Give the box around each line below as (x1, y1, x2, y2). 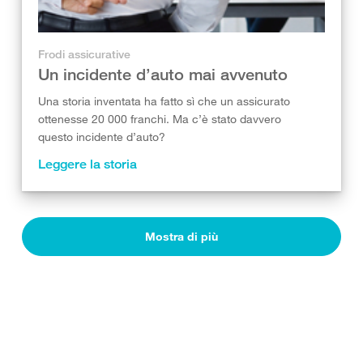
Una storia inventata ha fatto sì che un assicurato (38, 94, 290, 108)
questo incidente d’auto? (38, 130, 165, 143)
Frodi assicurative (38, 47, 130, 61)
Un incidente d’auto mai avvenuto (38, 65, 288, 83)
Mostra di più (145, 229, 218, 243)
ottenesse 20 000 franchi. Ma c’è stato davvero (38, 112, 281, 126)
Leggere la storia (38, 156, 137, 172)
